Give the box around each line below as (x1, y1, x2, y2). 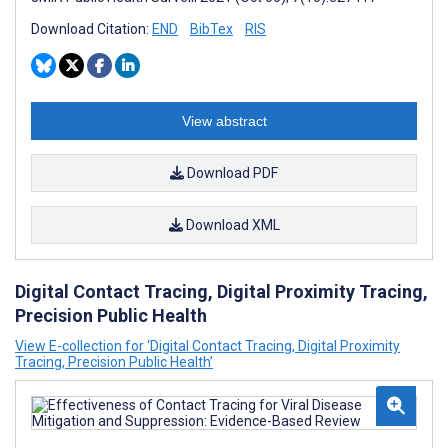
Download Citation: (31, 21, 152, 37)
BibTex (190, 21, 233, 37)
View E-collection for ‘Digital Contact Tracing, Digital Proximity (15, 338, 400, 354)
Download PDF (184, 165, 278, 181)
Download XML (182, 217, 280, 233)
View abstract (181, 113, 267, 129)
